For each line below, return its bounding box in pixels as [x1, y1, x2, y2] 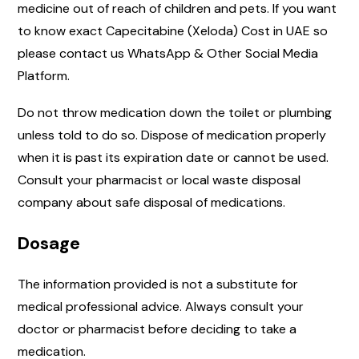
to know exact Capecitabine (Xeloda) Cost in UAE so [18, 22, 328, 40]
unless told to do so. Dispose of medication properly [18, 127, 326, 144]
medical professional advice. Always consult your [18, 298, 304, 316]
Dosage [18, 232, 80, 256]
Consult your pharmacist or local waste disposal [18, 171, 301, 189]
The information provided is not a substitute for [18, 276, 298, 293]
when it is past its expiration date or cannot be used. [18, 149, 329, 167]
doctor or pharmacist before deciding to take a [18, 321, 296, 338]
